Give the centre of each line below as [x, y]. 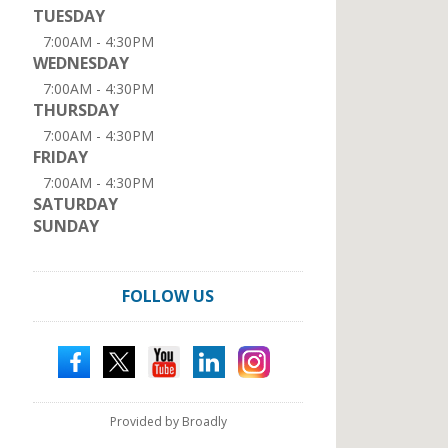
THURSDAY [76, 110]
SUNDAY [66, 226]
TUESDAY [69, 16]
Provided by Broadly [168, 421]
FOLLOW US [168, 296]
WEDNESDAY [81, 63]
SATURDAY [75, 204]
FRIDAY [60, 157]
